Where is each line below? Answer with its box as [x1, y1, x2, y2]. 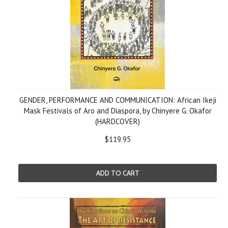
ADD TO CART [96, 169, 139, 177]
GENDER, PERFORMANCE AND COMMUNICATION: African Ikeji [19, 95, 216, 105]
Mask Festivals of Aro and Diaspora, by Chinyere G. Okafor [23, 106, 212, 116]
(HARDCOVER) [95, 117, 140, 126]
